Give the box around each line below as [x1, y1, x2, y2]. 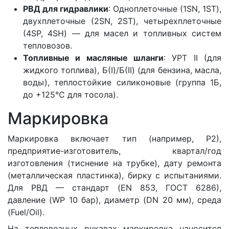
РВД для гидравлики [23, 3, 108, 14]
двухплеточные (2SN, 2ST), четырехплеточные [23, 15, 221, 26]
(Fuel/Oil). [8, 207, 44, 217]
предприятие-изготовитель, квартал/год [8, 145, 221, 156]
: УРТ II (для [164, 52, 221, 63]
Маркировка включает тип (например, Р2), [8, 133, 221, 144]
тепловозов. [23, 40, 72, 51]
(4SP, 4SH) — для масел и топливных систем [23, 28, 221, 38]
